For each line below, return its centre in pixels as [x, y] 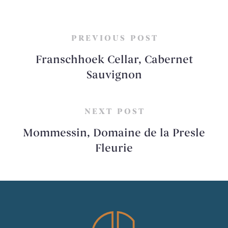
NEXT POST [115, 112]
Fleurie [114, 149]
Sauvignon [114, 75]
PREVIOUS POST [115, 38]
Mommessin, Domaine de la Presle [114, 133]
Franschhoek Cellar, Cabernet [114, 60]
